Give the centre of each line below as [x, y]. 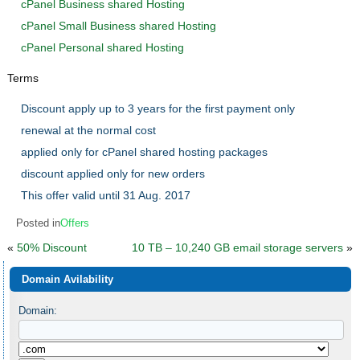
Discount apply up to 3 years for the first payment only [158, 108]
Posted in [39, 223]
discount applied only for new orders [113, 173]
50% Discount [52, 247]
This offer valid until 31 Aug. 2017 [106, 195]
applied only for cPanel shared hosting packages [145, 151]
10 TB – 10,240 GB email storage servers [237, 247]
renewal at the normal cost [89, 130]
